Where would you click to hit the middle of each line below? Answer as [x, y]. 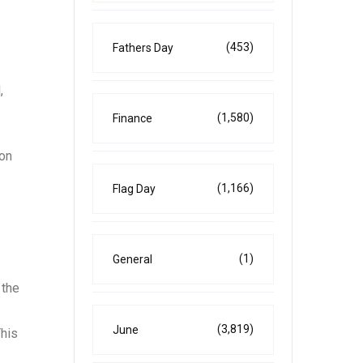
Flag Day [134, 189]
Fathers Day [143, 48]
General [132, 259]
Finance [132, 118]
